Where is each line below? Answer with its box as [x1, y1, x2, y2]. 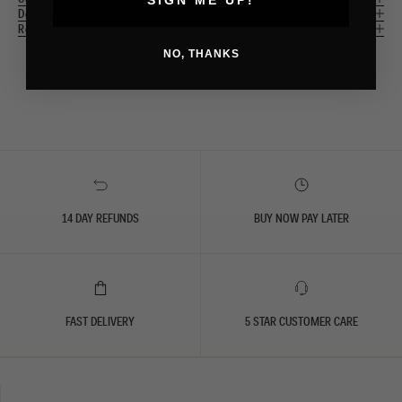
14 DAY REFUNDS [61, 209, 139, 226]
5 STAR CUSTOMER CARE [245, 312, 358, 329]
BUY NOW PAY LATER [254, 209, 349, 226]
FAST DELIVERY [66, 312, 135, 329]
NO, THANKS [162, 47, 240, 60]
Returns [18, 20, 58, 37]
